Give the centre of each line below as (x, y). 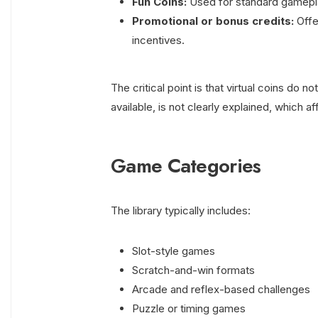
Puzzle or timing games (189, 309)
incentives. (158, 40)
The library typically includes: (181, 211)
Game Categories (186, 166)
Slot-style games (174, 251)
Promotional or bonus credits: (213, 21)
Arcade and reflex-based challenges (221, 290)
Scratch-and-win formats (193, 270)
